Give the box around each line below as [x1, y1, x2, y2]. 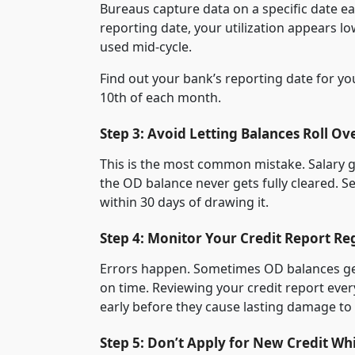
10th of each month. [100, 88, 221, 106]
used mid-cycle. [100, 37, 192, 55]
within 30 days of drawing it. [100, 193, 269, 211]
